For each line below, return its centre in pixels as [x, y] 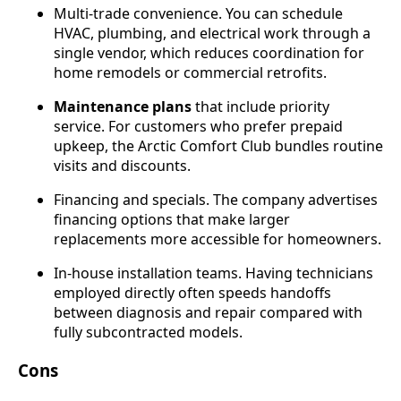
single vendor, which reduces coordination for [209, 52]
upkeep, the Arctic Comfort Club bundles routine [218, 145]
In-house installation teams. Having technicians [213, 273]
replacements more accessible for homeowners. [218, 239]
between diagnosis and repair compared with [208, 312]
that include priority [260, 106]
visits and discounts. [122, 165]
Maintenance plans [123, 106]
